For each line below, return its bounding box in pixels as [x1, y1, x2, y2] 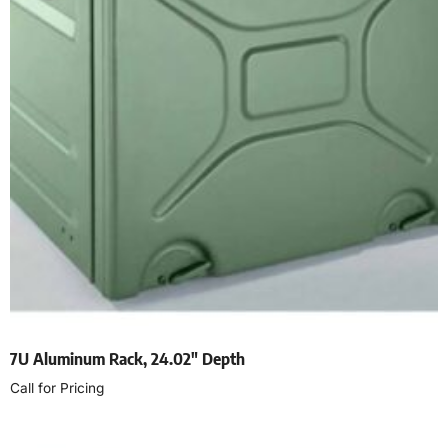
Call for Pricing [10, 380, 104, 397]
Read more [10, 423, 96, 444]
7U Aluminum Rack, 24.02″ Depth [10, 349, 245, 370]
